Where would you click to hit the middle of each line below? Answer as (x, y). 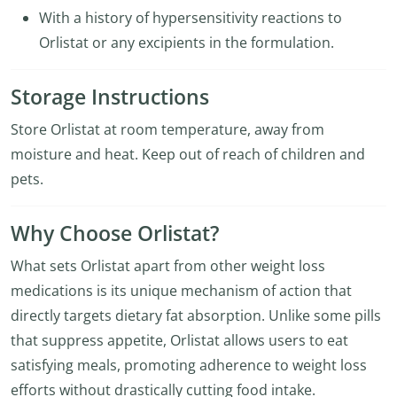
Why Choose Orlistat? (115, 234)
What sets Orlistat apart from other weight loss (168, 266)
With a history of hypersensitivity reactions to (191, 18)
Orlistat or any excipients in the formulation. (187, 43)
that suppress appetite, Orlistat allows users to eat (179, 340)
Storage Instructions (110, 97)
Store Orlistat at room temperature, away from (167, 129)
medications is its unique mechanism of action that (181, 291)
